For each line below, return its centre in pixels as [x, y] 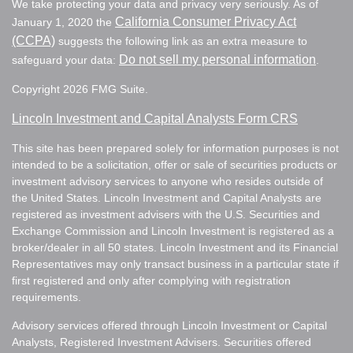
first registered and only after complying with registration [151, 280]
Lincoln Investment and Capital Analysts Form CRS [155, 118]
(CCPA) [33, 40]
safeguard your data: [65, 59]
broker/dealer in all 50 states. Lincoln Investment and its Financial [175, 247]
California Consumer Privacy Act [206, 21]
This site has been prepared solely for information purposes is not [175, 148]
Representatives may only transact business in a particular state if [175, 264]
